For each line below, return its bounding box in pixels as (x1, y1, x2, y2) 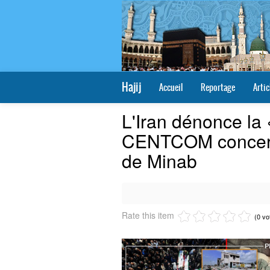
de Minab (122, 148, 197, 174)
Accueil (159, 81, 183, 94)
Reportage (201, 81, 235, 94)
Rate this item (122, 209, 174, 221)
